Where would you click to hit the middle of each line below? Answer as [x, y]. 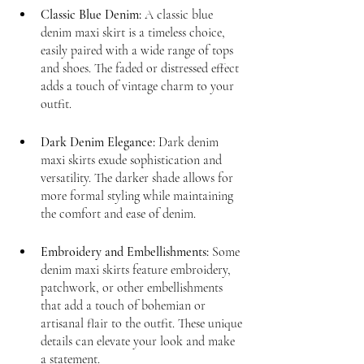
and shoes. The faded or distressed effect [141, 68]
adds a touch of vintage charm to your [139, 86]
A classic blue [179, 14]
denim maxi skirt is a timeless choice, [134, 32]
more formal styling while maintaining [139, 195]
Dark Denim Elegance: [98, 142]
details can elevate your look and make [139, 341]
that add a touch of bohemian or [125, 305]
